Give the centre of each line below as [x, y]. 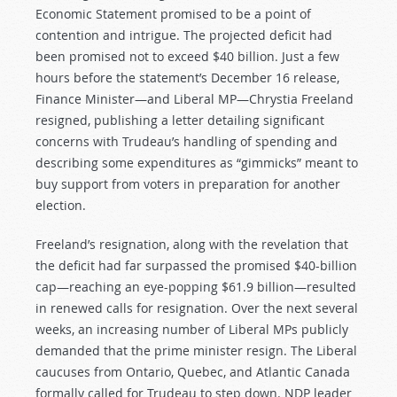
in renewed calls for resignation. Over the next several [197, 308]
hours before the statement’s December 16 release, [187, 78]
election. [61, 205]
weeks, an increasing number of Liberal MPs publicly [192, 329]
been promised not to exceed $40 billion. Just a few [187, 56]
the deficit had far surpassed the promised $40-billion [196, 265]
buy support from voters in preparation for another [188, 184]
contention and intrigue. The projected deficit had [184, 35]
